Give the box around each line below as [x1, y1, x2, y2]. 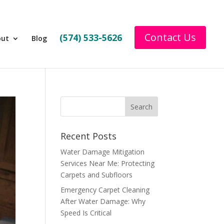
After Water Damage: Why [60, 196, 145, 206]
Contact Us [144, 30, 196, 44]
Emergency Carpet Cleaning [60, 185, 149, 195]
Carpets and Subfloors [60, 170, 132, 180]
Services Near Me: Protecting [60, 158, 154, 168]
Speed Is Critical [60, 208, 111, 218]
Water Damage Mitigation [60, 147, 144, 157]
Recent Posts [60, 130, 116, 142]
